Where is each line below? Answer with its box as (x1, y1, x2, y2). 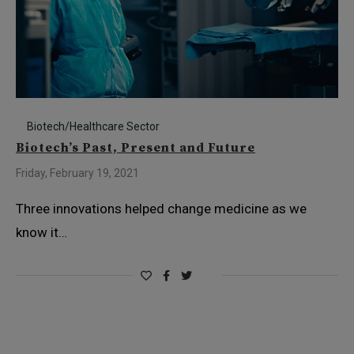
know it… (16, 224, 67, 240)
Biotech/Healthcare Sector (27, 120, 160, 133)
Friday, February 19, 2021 (16, 167, 139, 179)
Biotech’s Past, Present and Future (16, 140, 255, 156)
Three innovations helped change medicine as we (16, 201, 307, 217)
